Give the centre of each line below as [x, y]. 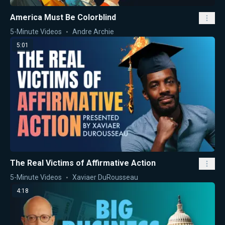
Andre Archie [93, 31]
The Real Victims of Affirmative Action [83, 163]
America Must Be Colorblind [63, 17]
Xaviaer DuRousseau [105, 178]
